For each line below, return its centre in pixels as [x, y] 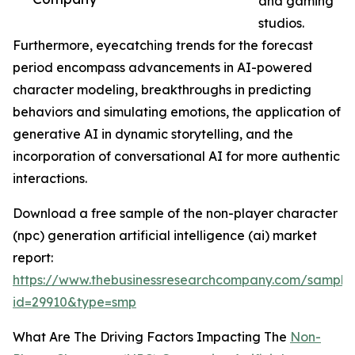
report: [33, 258]
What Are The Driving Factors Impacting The [151, 337]
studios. [281, 23]
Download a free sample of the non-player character [175, 214]
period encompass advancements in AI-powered [162, 68]
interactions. [50, 179]
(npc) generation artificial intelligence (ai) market [165, 236]
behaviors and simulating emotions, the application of [177, 112]
